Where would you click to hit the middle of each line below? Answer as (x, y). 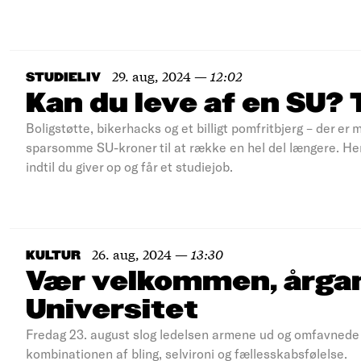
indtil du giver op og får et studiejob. (129, 166)
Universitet (112, 310)
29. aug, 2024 (151, 75)
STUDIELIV (63, 78)
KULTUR (53, 256)
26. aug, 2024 (132, 253)
